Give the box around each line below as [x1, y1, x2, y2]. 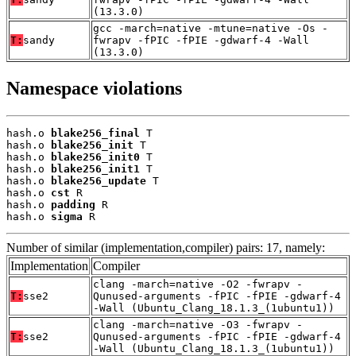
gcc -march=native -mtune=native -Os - [93, 22, 328, 35]
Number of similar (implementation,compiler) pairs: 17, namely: [6, 240, 325, 254]
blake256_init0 [51, 150, 140, 163]
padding [51, 198, 95, 211]
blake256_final [51, 126, 140, 139]
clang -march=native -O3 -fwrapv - [93, 318, 303, 331]
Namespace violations [6, 77, 182, 99]
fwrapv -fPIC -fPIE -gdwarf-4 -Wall [93, 34, 309, 47]
